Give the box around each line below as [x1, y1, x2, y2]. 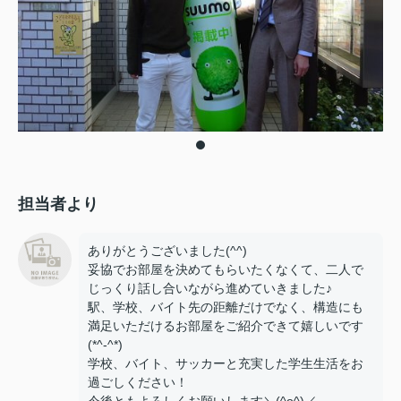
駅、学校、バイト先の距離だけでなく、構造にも [88, 300, 363, 314]
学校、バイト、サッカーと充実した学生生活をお [88, 356, 363, 371]
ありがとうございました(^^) [88, 243, 247, 258]
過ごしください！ [88, 375, 188, 389]
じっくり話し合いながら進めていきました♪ [88, 281, 332, 295]
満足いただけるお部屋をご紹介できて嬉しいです [88, 319, 363, 333]
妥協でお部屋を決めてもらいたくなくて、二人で [88, 262, 363, 277]
